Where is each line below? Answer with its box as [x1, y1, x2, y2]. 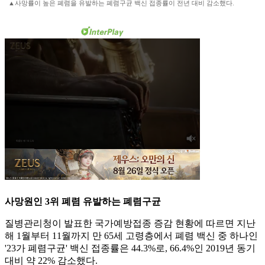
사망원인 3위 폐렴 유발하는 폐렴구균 [5, 196, 161, 207]
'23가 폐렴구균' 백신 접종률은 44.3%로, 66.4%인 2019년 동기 [5, 243, 256, 254]
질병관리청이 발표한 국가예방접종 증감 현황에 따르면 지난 [5, 218, 256, 229]
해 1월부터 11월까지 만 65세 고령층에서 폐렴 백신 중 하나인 [5, 231, 258, 241]
